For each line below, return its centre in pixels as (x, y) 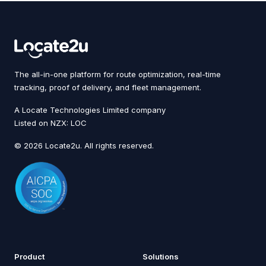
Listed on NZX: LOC (50, 123)
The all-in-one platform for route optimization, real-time (118, 74)
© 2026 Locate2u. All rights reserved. (84, 145)
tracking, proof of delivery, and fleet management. (108, 87)
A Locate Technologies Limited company (90, 110)
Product (29, 256)
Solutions (161, 256)
